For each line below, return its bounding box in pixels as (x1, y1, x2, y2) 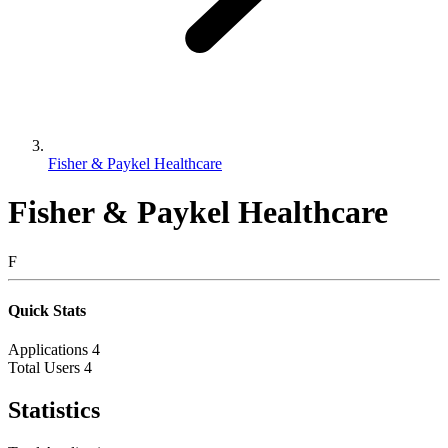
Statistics (8, 397, 100, 424)
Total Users (8, 359, 80, 377)
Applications (8, 341, 88, 359)
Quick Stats (8, 302, 86, 320)
